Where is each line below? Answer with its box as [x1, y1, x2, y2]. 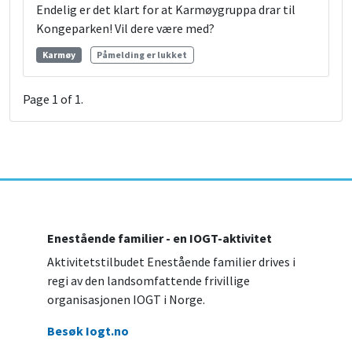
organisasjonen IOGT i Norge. [47, 291, 205, 308]
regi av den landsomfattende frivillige [47, 273, 250, 289]
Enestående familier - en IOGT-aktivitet [47, 230, 272, 247]
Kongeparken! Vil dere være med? [36, 20, 214, 37]
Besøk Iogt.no [47, 323, 129, 339]
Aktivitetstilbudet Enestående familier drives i [47, 254, 295, 270]
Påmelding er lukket [97, 49, 188, 61]
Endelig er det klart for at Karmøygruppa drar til [36, 2, 295, 18]
